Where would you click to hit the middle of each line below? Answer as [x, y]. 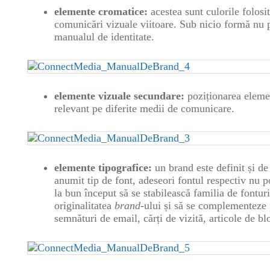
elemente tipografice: [103, 168]
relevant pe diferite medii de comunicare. [144, 108]
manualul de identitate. [104, 37]
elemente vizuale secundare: [119, 96]
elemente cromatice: [101, 11]
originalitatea [84, 206]
